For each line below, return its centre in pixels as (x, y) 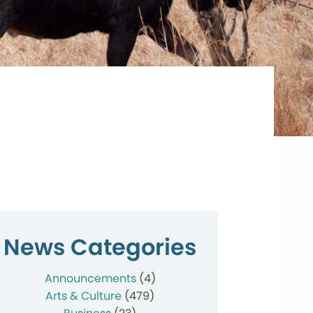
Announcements (90, 278)
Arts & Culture (84, 296)
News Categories (100, 247)
